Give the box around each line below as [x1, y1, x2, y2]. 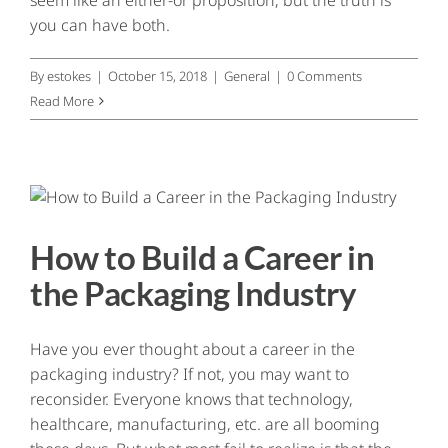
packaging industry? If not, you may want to [30, 362, 349, 385]
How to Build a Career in [30, 237, 375, 277]
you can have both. [30, 13, 170, 36]
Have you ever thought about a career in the [30, 337, 355, 360]
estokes [47, 66, 91, 85]
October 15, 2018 [108, 66, 207, 85]
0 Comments [287, 66, 362, 85]
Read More [30, 91, 94, 110]
